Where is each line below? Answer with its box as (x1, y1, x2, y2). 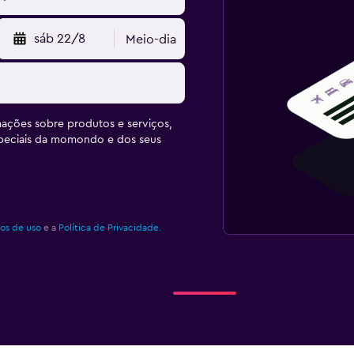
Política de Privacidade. (58, 223, 161, 233)
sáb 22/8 (34, 32, 86, 46)
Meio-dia (126, 33, 177, 47)
